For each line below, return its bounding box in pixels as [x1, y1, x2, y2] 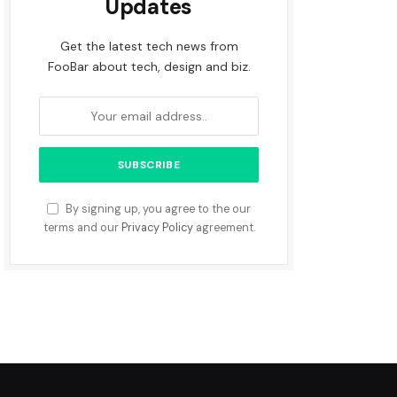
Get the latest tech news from [59, 38, 238, 54]
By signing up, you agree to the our [63, 202, 251, 216]
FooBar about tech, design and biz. [47, 58, 251, 74]
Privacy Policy [121, 221, 193, 235]
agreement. [192, 221, 255, 235]
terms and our [43, 221, 121, 235]
